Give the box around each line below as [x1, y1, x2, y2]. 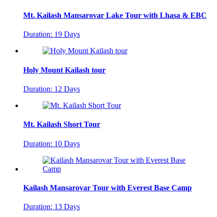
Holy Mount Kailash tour [23, 65, 106, 74]
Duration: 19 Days [23, 30, 80, 39]
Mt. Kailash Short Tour [23, 120, 100, 129]
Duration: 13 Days [23, 202, 80, 211]
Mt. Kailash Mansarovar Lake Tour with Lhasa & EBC [23, 11, 207, 20]
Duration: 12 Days [23, 84, 80, 93]
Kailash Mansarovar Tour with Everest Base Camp [23, 183, 192, 192]
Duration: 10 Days [23, 139, 80, 148]
